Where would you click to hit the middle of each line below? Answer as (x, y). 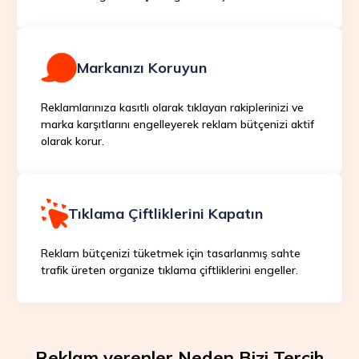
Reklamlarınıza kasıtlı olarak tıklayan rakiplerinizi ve (172, 107)
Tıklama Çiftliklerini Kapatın (165, 213)
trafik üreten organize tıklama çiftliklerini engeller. (169, 270)
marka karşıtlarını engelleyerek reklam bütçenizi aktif (177, 124)
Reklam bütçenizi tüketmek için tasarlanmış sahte (170, 253)
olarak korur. (72, 141)
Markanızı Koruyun (141, 67)
